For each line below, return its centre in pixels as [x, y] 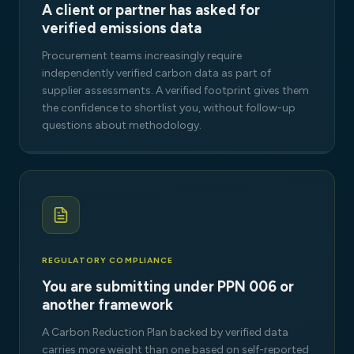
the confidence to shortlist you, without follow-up [169, 107]
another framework [107, 305]
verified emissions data [122, 28]
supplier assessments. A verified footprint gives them [175, 90]
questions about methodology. [122, 125]
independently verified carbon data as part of [156, 73]
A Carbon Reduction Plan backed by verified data [165, 333]
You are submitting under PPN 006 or [168, 287]
